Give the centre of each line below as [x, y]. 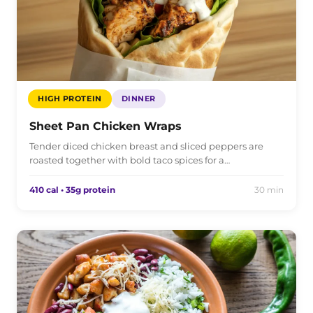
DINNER [138, 98]
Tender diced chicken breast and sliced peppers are [146, 146]
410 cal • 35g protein [72, 189]
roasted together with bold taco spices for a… [130, 160]
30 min [269, 189]
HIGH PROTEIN [70, 98]
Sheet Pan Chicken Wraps [105, 126]
